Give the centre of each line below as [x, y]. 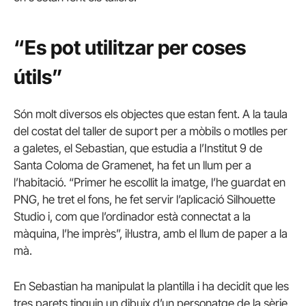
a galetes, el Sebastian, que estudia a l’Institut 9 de [138, 149]
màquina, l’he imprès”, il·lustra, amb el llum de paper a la [151, 234]
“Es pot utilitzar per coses [130, 47]
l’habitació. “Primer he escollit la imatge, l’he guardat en [150, 183]
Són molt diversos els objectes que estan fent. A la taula [151, 114]
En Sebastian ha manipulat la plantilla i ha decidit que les [151, 286]
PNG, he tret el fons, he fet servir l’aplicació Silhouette [144, 200]
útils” [38, 76]
